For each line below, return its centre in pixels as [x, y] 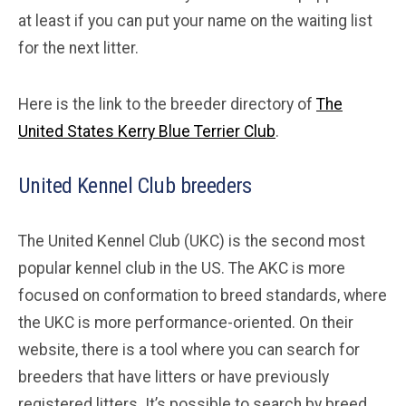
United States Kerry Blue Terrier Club [147, 131]
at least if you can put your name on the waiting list [195, 20]
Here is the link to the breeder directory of [167, 104]
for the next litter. [78, 48]
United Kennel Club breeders [135, 185]
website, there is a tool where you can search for [189, 349]
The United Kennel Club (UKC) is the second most [192, 241]
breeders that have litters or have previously [174, 377]
